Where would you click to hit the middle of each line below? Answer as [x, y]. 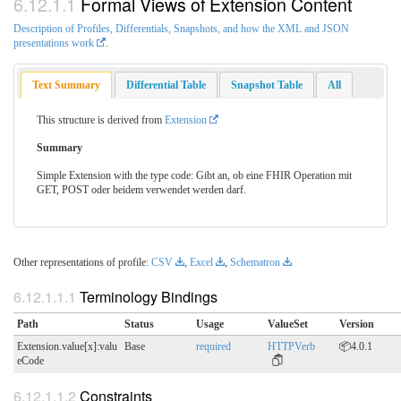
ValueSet [288, 324]
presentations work [54, 43]
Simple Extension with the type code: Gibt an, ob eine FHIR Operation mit [194, 175]
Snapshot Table [266, 85]
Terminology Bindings [149, 297]
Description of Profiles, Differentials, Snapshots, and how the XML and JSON [181, 29]
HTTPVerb [291, 346]
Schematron [255, 263]
